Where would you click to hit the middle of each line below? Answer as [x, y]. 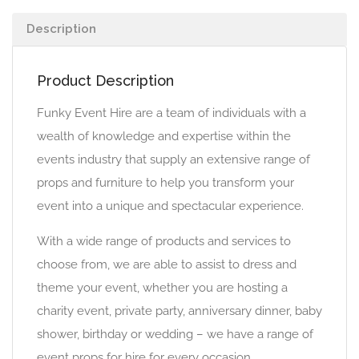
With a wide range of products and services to [164, 241]
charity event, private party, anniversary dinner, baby [179, 311]
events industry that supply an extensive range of [173, 159]
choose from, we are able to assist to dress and [167, 264]
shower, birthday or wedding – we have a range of [175, 334]
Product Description [105, 81]
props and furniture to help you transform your [165, 183]
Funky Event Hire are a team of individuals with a [171, 113]
